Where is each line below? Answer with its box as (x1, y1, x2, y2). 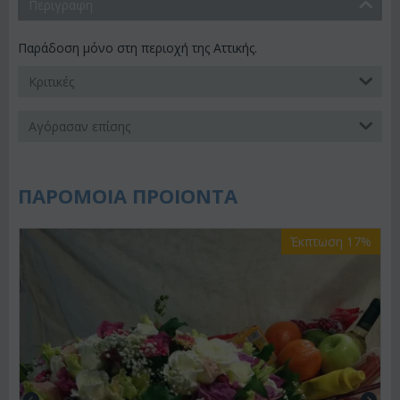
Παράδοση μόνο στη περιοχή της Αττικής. (18, 39, 257, 56)
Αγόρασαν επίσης (29, 118, 130, 135)
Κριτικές (29, 73, 74, 90)
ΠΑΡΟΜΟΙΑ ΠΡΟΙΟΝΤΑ (18, 182, 237, 209)
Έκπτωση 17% (290, 233, 371, 250)
